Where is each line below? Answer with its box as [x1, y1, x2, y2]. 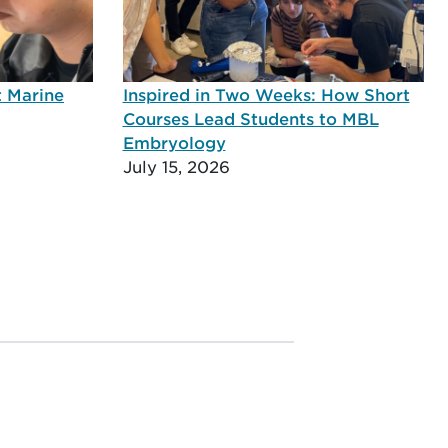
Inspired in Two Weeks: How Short [122, 84, 410, 105]
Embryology [122, 132, 226, 153]
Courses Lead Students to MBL [122, 108, 379, 129]
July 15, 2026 [122, 156, 230, 177]
